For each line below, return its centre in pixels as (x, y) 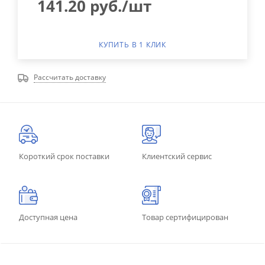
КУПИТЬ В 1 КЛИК (132, 44)
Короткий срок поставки (64, 156)
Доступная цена (48, 217)
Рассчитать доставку (70, 77)
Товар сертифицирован (185, 217)
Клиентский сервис (177, 156)
